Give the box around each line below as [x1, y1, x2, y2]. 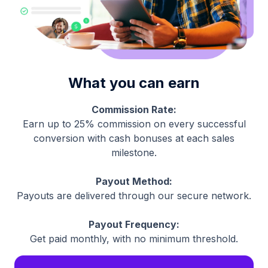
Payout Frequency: [89, 218, 179, 231]
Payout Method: [96, 175, 172, 188]
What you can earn [68, 74, 200, 92]
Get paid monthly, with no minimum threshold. [30, 233, 238, 245]
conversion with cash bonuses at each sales [33, 132, 234, 145]
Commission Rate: [92, 103, 176, 116]
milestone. [111, 147, 157, 159]
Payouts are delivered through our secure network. [17, 190, 251, 202]
